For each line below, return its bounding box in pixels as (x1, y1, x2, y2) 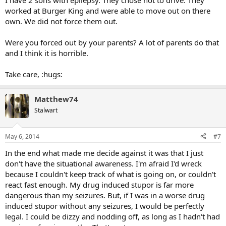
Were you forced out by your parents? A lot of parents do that (5, 37, 219, 47)
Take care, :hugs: (5, 69, 63, 79)
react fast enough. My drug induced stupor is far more (5, 179, 194, 190)
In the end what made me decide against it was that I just (5, 147, 203, 158)
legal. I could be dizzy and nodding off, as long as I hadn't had (5, 211, 220, 221)
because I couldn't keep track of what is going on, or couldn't (5, 168, 216, 179)
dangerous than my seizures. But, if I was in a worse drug (5, 190, 205, 200)
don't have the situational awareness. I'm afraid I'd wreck (5, 158, 202, 168)
